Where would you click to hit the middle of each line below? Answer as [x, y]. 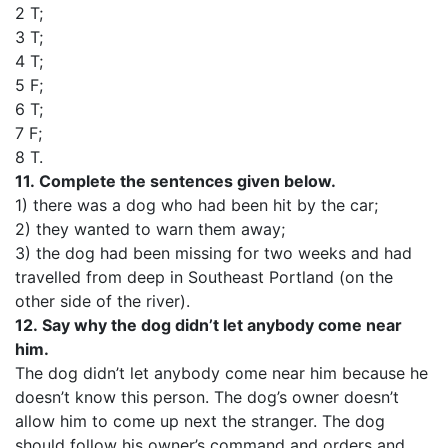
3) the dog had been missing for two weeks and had [213, 253]
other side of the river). [102, 301]
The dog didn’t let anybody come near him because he [221, 373]
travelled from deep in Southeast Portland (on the [204, 277]
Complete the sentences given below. [187, 181]
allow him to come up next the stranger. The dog [200, 421]
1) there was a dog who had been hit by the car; [196, 205]
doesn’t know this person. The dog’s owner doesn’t [207, 397]
